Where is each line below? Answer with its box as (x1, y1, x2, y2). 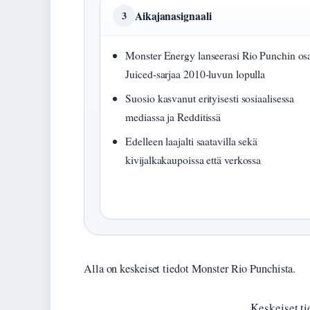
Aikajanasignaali (135, 8, 212, 24)
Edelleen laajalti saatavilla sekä (125, 134, 258, 149)
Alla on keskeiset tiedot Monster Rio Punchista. (84, 261, 296, 277)
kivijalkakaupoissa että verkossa (125, 152, 262, 167)
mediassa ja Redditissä (125, 109, 221, 125)
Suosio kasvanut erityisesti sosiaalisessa (125, 91, 295, 106)
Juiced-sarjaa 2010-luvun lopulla (125, 66, 266, 82)
